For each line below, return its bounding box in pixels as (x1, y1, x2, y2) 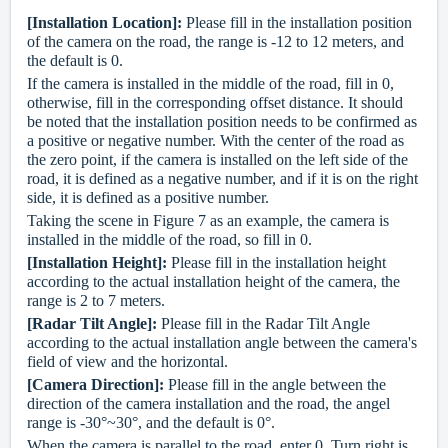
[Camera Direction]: (27, 376, 164, 394)
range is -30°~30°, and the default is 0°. (27, 414, 279, 432)
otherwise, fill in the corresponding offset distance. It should (27, 94, 403, 112)
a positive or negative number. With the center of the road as (27, 132, 404, 150)
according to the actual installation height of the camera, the (27, 273, 400, 291)
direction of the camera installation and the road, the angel (27, 395, 390, 413)
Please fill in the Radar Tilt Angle (161, 315, 370, 333)
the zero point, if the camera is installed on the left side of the (27, 151, 408, 169)
